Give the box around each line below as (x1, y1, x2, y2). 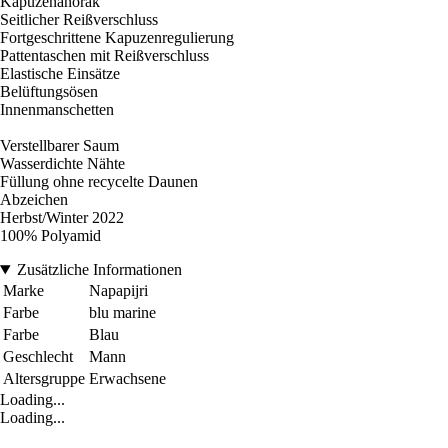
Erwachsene (89, 370, 166, 388)
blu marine (89, 304, 156, 322)
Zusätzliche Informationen (16, 261, 182, 279)
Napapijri (89, 282, 148, 300)
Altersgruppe (3, 370, 85, 388)
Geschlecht (3, 348, 73, 366)
